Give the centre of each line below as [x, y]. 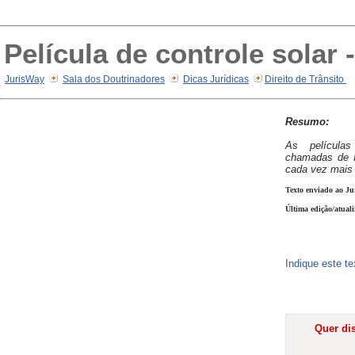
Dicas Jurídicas [216, 79]
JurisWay [25, 79]
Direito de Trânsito [305, 79]
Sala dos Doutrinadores [114, 79]
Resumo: [307, 121]
